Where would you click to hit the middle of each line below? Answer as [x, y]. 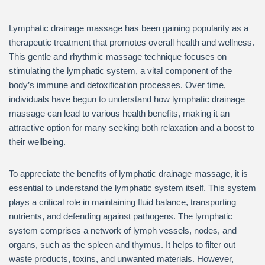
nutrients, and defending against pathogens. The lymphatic [121, 216]
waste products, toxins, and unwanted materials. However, [121, 259]
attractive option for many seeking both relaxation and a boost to [132, 127]
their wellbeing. [37, 142]
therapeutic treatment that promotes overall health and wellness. [132, 42]
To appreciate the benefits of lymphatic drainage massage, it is [128, 174]
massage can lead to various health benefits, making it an [119, 113]
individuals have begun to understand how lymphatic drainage [127, 99]
